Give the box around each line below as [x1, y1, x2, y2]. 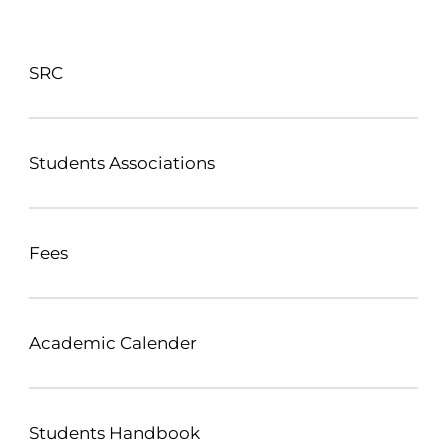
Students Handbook [29, 423, 200, 443]
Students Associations [29, 153, 215, 173]
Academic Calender [29, 333, 197, 353]
